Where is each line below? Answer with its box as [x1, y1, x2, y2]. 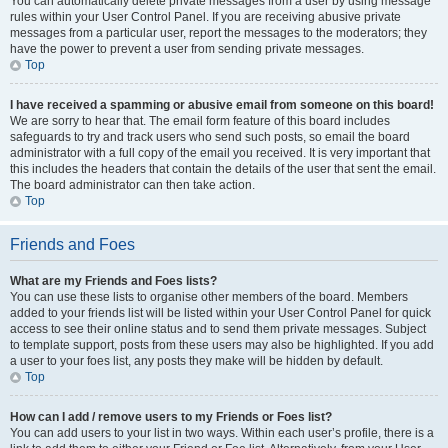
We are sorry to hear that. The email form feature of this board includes [10, 114, 390, 128]
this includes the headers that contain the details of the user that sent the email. [10, 162, 436, 176]
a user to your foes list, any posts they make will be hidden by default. [10, 354, 383, 368]
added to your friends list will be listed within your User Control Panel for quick [10, 306, 431, 320]
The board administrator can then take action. [10, 178, 255, 192]
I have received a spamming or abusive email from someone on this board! [10, 98, 434, 112]
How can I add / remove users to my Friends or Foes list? [10, 410, 332, 424]
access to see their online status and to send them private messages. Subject [10, 322, 426, 336]
